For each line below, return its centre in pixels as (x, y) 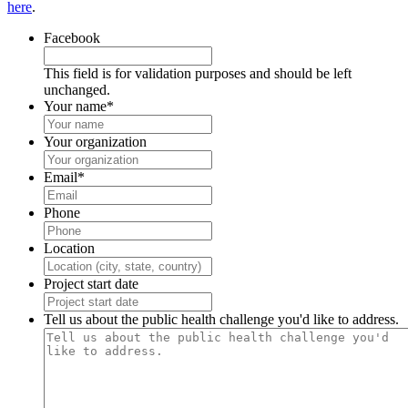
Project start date (91, 284)
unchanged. (77, 90)
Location (69, 249)
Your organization (95, 142)
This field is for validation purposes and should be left (198, 74)
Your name (75, 107)
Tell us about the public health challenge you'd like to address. (221, 320)
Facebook (72, 38)
